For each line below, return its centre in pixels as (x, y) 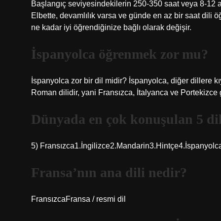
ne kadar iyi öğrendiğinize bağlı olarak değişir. (111, 27)
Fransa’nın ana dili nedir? (109, 172)
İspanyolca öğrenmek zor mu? (120, 54)
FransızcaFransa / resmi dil (78, 199)
